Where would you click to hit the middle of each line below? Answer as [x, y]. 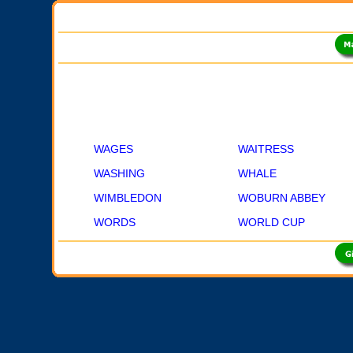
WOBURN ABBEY [282, 198]
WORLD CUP [271, 222]
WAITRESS [266, 149]
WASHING [119, 173]
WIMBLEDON [128, 198]
